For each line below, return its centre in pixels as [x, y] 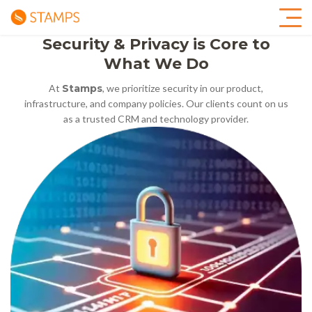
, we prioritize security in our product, [183, 88]
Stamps [82, 88]
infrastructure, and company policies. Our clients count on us [156, 103]
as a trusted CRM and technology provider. [156, 119]
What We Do [156, 64]
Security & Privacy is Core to [156, 44]
